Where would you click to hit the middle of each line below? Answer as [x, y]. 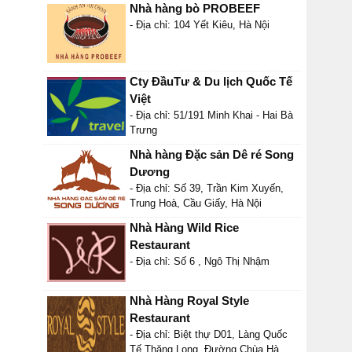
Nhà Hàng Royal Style [189, 301]
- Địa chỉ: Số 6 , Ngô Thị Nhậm [200, 261]
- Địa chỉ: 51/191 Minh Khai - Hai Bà [211, 115]
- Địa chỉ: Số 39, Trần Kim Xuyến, [207, 188]
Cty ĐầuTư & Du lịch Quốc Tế [211, 81]
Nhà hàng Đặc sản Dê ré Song [212, 154]
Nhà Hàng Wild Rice [184, 227]
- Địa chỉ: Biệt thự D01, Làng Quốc [209, 334]
